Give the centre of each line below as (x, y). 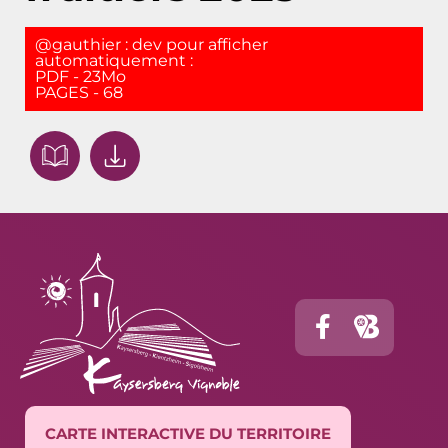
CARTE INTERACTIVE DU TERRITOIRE (188, 434)
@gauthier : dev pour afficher (151, 44)
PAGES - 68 (79, 92)
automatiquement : (114, 60)
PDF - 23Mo (80, 76)
